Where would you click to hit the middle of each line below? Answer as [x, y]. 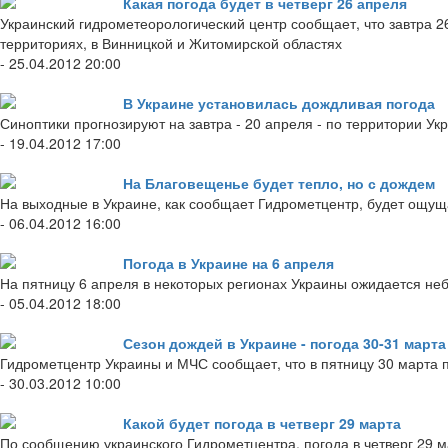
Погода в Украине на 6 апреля [228, 263]
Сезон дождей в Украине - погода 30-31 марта [284, 343]
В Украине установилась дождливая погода [279, 103]
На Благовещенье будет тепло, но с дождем [279, 183]
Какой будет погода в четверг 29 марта [262, 423]
